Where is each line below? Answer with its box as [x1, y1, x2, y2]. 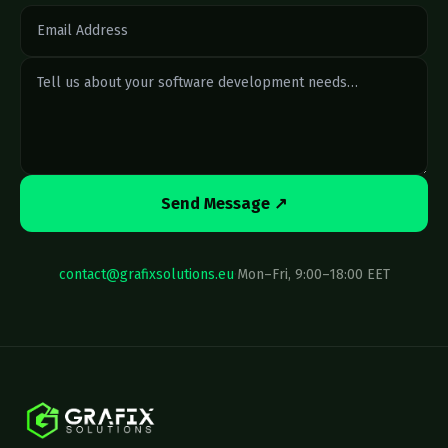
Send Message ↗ [161, 194, 287, 213]
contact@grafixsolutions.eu [58, 266, 234, 283]
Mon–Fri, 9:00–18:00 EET [236, 266, 390, 283]
